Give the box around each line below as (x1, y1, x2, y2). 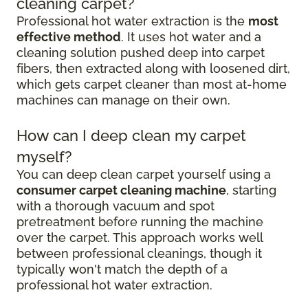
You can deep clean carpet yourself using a (16, 167, 271, 181)
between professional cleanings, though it (16, 246, 262, 261)
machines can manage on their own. (16, 93, 230, 107)
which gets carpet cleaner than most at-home (16, 77, 287, 91)
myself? (16, 148, 72, 166)
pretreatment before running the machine (16, 214, 263, 229)
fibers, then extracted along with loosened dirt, (16, 61, 290, 76)
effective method (16, 30, 121, 44)
